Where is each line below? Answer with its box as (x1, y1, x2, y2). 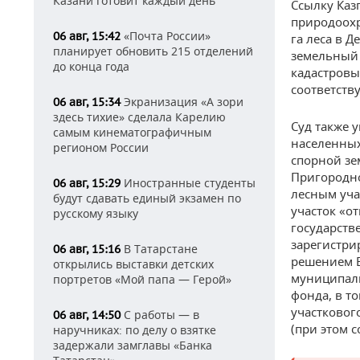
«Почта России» (121, 28, 211, 43)
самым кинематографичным (53, 125, 211, 140)
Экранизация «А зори (121, 94, 243, 109)
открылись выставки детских (53, 256, 214, 272)
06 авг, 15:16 (53, 242, 121, 256)
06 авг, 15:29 (53, 176, 121, 190)
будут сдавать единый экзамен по (53, 190, 241, 206)
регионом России (53, 140, 149, 155)
